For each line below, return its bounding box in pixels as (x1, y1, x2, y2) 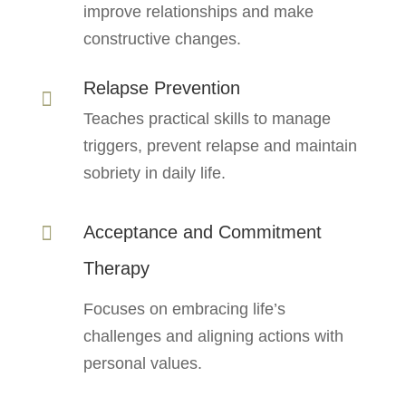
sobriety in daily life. (82, 163, 226, 182)
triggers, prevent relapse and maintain (82, 136, 357, 155)
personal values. (82, 353, 202, 372)
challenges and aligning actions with (82, 326, 343, 345)
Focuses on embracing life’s (82, 299, 285, 318)
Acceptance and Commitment (82, 221, 322, 242)
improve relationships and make (82, 2, 314, 21)
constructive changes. (82, 29, 241, 48)
